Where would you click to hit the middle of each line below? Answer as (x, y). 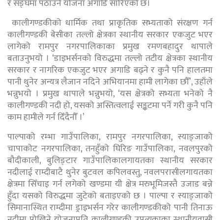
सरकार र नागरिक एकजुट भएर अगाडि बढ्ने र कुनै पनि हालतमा (110, 70)
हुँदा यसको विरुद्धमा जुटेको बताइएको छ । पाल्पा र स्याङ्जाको (110, 196)
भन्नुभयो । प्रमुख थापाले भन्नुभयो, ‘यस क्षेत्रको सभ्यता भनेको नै (110, 94)
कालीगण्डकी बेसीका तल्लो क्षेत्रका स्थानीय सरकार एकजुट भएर (110, 35)
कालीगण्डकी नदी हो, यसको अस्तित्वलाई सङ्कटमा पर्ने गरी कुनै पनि (110, 106)
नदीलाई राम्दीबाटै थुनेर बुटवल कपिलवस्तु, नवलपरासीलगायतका (110, 173)
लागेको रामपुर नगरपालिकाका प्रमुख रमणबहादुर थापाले (110, 47)
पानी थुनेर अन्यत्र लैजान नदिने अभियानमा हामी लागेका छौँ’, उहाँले (110, 82)
